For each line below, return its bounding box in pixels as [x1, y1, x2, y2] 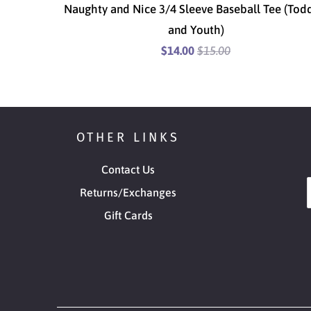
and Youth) [167, 22, 224, 37]
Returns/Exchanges [80, 185, 176, 199]
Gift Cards [103, 208, 153, 221]
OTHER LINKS [76, 129, 180, 145]
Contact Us [101, 162, 155, 176]
